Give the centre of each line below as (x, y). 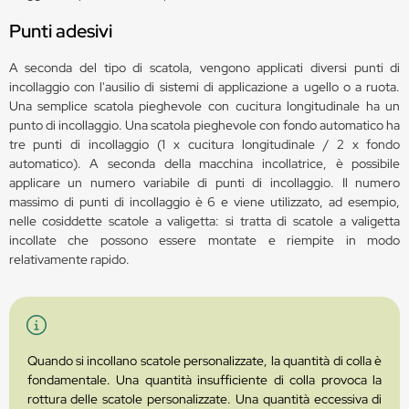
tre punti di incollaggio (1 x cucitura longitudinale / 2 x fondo (204, 144)
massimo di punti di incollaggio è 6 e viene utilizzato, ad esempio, (204, 201)
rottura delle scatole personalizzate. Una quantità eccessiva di (204, 399)
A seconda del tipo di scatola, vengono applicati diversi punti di (204, 67)
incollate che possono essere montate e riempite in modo (204, 240)
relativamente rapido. (69, 259)
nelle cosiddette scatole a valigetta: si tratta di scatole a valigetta (204, 220)
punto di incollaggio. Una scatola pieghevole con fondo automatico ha (204, 125)
